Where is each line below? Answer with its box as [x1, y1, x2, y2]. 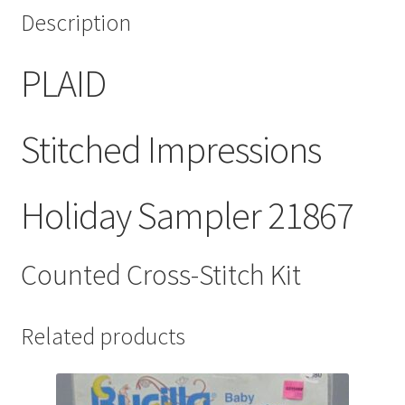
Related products [20, 321, 185, 351]
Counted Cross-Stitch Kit [20, 257, 301, 294]
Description [20, 8, 131, 38]
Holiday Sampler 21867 [20, 191, 353, 239]
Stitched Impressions [20, 125, 321, 173]
